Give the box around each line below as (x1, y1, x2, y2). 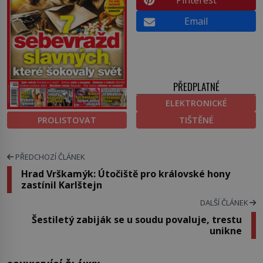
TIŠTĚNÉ (178, 114, 214, 126)
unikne (210, 224, 242, 237)
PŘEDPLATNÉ (173, 79, 220, 94)
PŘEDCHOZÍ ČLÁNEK (14, 151, 85, 162)
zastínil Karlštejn (21, 178, 102, 191)
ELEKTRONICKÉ (165, 97, 227, 109)
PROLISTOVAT (38, 114, 96, 126)
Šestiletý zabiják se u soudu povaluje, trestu (32, 213, 242, 226)
